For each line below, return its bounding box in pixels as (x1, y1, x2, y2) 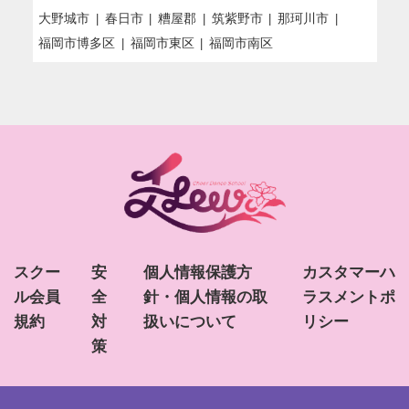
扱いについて (143, 312, 236, 330)
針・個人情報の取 (143, 288, 267, 306)
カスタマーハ (301, 263, 395, 281)
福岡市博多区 (38, 35, 116, 50)
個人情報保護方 (143, 263, 252, 281)
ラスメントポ (301, 288, 395, 306)
